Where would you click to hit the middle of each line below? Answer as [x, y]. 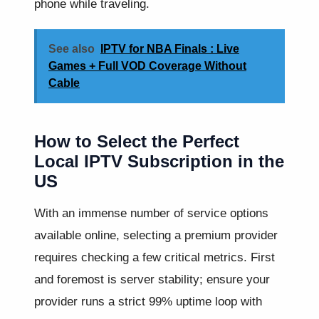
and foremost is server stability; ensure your [152, 279]
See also [72, 49]
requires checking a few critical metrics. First [155, 257]
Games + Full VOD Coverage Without [147, 66]
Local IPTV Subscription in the [159, 162]
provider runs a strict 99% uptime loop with [148, 302]
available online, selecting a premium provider [156, 235]
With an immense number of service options [151, 213]
